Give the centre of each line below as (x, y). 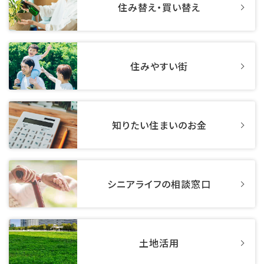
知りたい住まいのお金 (159, 125)
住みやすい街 (159, 66)
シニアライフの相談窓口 (159, 184)
